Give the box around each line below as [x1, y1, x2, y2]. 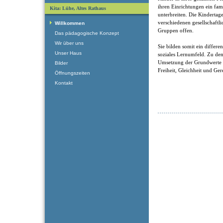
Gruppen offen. [158, 27, 194, 34]
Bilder [55, 60, 68, 66]
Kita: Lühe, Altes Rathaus [50, 5, 106, 11]
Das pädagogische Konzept [55, 30, 119, 36]
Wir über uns [55, 40, 84, 46]
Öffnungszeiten [55, 70, 90, 76]
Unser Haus [55, 50, 82, 56]
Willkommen [55, 20, 85, 26]
